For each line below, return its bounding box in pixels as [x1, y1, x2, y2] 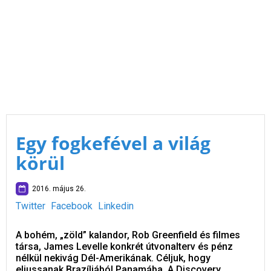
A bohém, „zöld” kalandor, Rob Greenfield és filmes [16, 229, 240, 241]
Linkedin [98, 200, 134, 212]
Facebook [51, 200, 93, 212]
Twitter [16, 200, 45, 212]
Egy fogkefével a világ [16, 131, 211, 155]
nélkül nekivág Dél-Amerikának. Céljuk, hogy [16, 252, 211, 264]
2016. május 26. [28, 184, 86, 193]
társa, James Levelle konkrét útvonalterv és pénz [16, 241, 233, 252]
